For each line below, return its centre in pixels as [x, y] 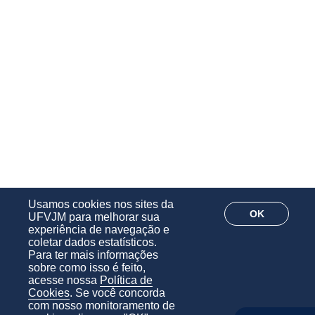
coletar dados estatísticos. [92, 242]
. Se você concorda [117, 293]
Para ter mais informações [93, 255]
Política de [126, 280]
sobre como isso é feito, [87, 268]
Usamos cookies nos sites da [101, 204]
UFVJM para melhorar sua [94, 217]
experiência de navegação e [99, 230]
